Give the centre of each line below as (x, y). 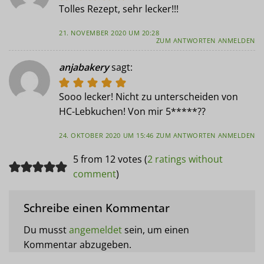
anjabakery (84, 67)
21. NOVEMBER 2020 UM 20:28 (109, 33)
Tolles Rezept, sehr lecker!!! (119, 9)
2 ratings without (185, 159)
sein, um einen (156, 230)
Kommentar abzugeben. (77, 244)
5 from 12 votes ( (110, 159)
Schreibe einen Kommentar (98, 208)
